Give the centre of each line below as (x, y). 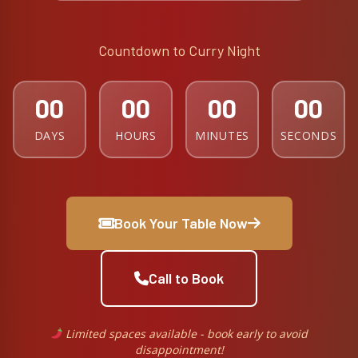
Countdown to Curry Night (179, 50)
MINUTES (222, 135)
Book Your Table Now (181, 223)
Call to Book (186, 278)
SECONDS (308, 135)
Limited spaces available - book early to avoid (185, 334)
